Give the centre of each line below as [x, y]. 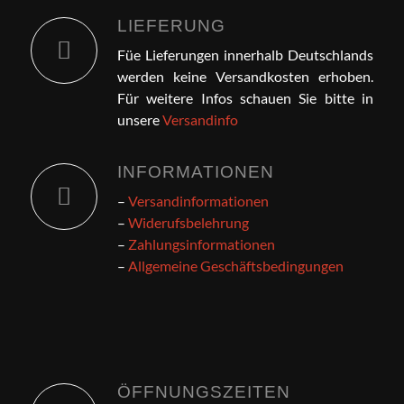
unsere [139, 120]
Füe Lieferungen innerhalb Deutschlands [245, 55]
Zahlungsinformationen [201, 244]
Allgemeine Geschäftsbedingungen [235, 266]
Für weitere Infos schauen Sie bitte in [245, 98]
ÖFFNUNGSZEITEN [203, 391]
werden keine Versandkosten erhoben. [245, 77]
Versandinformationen [198, 201]
